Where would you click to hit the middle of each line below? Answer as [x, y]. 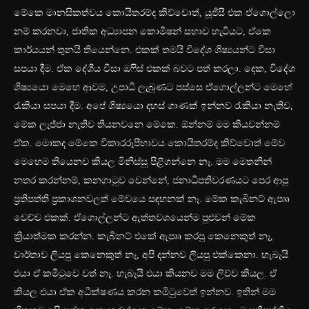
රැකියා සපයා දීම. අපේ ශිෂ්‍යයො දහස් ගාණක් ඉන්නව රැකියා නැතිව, [153, 106]
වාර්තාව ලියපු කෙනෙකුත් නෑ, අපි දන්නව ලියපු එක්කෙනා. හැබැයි [151, 255]
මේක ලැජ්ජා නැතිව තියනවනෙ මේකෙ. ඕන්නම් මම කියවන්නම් [147, 125]
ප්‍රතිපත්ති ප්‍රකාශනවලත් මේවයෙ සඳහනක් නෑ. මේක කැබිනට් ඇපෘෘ [152, 199]
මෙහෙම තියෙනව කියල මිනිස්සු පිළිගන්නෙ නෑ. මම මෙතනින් [143, 162]
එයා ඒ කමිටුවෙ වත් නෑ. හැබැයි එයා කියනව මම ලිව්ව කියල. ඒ [145, 274]
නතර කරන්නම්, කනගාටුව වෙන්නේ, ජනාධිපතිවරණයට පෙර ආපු [151, 181]
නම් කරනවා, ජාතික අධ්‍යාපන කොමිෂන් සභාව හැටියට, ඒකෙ [142, 32]
